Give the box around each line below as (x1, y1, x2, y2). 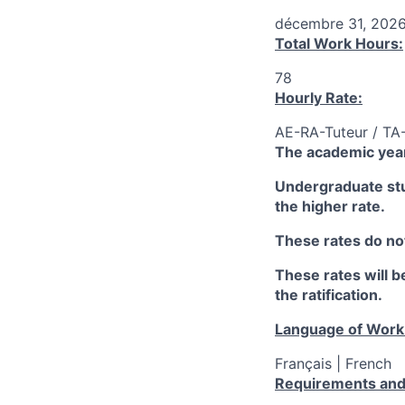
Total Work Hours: (275, 34, 403, 52)
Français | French (275, 354, 391, 372)
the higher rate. (275, 197, 385, 215)
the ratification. (275, 286, 382, 304)
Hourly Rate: (275, 89, 363, 107)
